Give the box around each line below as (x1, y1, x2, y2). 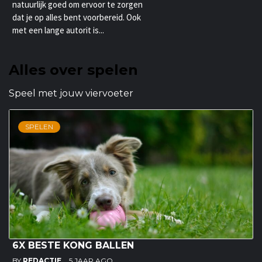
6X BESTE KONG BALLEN (12, 240, 134, 251)
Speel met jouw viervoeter (9, 88, 133, 99)
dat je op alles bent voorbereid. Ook (12, 12, 141, 23)
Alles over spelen (9, 61, 138, 79)
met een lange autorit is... (12, 25, 104, 36)
